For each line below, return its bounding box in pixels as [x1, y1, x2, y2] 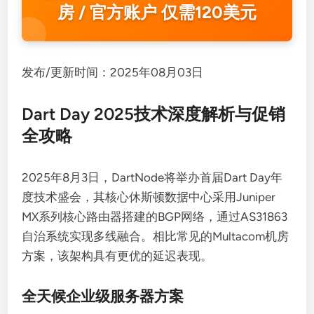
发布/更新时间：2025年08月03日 [22, 65, 204, 79]
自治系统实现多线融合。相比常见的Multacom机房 [22, 229, 289, 243]
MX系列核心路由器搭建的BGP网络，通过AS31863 [22, 210, 288, 224]
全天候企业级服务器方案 [22, 287, 184, 305]
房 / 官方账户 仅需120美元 [57, 2, 257, 22]
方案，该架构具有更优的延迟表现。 [22, 249, 213, 263]
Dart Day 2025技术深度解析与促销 [22, 104, 286, 124]
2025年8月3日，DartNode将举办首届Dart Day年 [22, 170, 283, 184]
